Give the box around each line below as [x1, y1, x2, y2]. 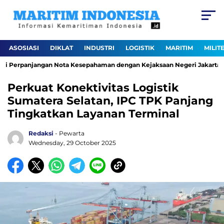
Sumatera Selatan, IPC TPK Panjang [7, 94, 213, 108]
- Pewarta [55, 129, 84, 137]
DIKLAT [50, 44, 73, 52]
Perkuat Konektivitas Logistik [7, 81, 178, 95]
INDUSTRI [84, 44, 114, 52]
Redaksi [28, 129, 53, 137]
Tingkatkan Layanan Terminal [7, 107, 179, 121]
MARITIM [165, 44, 193, 52]
